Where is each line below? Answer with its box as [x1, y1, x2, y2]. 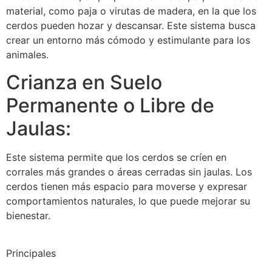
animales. [6, 49, 49, 61]
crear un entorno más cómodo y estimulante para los [6, 34, 250, 47]
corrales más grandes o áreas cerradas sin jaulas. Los [6, 165, 252, 178]
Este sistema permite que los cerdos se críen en [6, 151, 226, 163]
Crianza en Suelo [6, 70, 162, 94]
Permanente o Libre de [6, 93, 214, 117]
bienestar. [6, 209, 50, 222]
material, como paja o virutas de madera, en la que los [6, 5, 256, 18]
